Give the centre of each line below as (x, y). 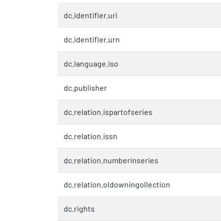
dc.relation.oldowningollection (117, 184)
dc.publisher (85, 87)
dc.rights (79, 208)
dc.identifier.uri (91, 15)
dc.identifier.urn (92, 39)
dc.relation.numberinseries (111, 160)
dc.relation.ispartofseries (108, 111)
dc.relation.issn (91, 136)
